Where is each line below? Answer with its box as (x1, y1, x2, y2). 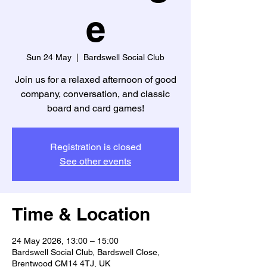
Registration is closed (49, 141, 141, 153)
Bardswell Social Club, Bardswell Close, (12, 247, 160, 257)
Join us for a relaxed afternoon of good (14, 74, 176, 85)
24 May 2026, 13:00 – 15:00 (12, 236, 119, 246)
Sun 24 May (26, 52, 72, 62)
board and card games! (46, 103, 144, 114)
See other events (60, 156, 131, 167)
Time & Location (12, 203, 150, 225)
